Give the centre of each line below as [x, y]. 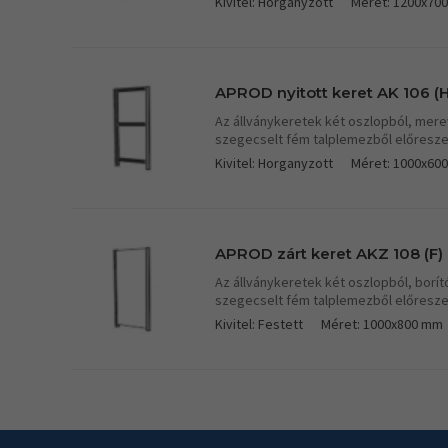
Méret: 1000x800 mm [382, 323]
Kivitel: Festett [259, 323]
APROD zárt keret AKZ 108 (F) [329, 253]
